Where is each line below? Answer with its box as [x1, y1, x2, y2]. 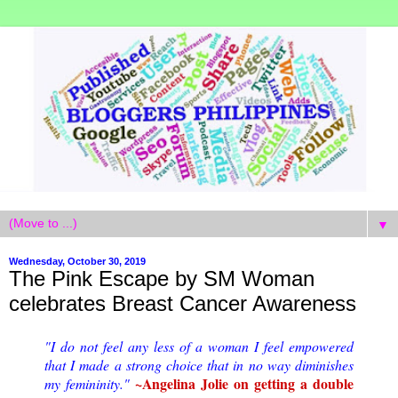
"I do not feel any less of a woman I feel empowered [44, 336, 354, 355]
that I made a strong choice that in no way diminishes [44, 354, 354, 374]
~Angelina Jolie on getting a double [135, 372, 354, 394]
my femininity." [44, 373, 135, 393]
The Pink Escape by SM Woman [9, 266, 314, 291]
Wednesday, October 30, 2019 [9, 255, 146, 267]
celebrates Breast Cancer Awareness [9, 291, 356, 315]
